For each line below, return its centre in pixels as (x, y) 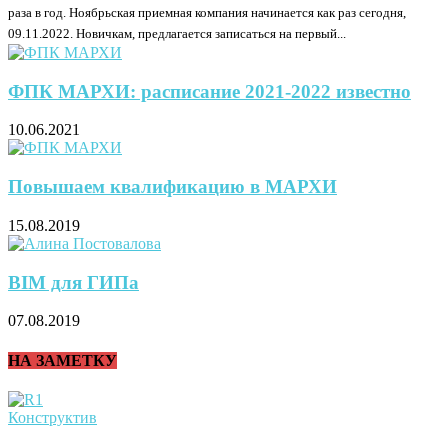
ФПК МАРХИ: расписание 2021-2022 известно (209, 91)
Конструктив (52, 417)
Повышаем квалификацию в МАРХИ (172, 187)
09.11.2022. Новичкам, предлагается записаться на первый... (177, 34)
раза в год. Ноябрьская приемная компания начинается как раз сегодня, (207, 13)
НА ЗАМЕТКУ (62, 360)
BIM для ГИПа (73, 282)
